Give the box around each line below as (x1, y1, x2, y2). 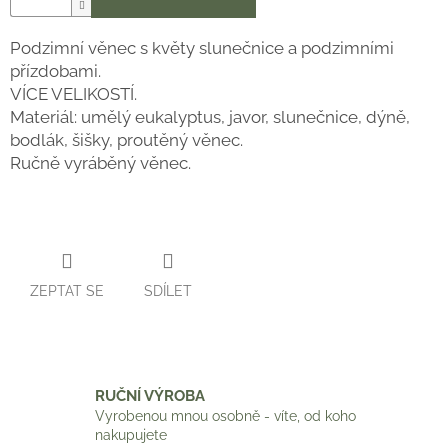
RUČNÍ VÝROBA (95, 386, 205, 405)
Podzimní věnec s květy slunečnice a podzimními (10, 38, 394, 59)
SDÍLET (144, 282, 192, 299)
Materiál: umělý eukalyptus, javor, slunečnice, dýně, (10, 107, 410, 128)
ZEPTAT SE (30, 282, 104, 299)
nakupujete (95, 426, 167, 443)
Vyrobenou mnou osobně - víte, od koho (95, 407, 356, 424)
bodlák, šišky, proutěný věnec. (10, 130, 243, 151)
